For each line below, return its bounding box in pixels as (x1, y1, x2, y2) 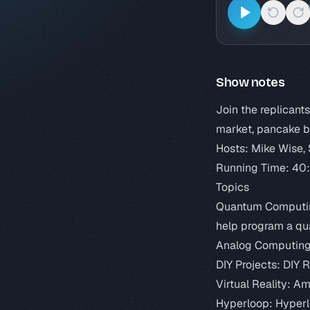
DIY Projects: (216, 257, 283, 272)
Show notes (216, 75, 285, 90)
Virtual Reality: (216, 277, 293, 291)
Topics (216, 180, 249, 194)
